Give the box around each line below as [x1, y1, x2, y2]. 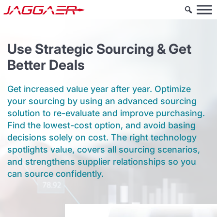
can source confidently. [7, 168, 104, 179]
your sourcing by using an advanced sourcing [7, 95, 197, 106]
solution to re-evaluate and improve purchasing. [7, 108, 205, 118]
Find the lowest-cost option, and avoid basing [7, 120, 196, 130]
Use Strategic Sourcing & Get [7, 40, 191, 57]
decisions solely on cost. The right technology [7, 132, 197, 142]
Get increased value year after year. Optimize [7, 83, 191, 94]
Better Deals [7, 56, 85, 73]
